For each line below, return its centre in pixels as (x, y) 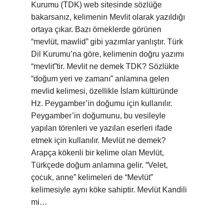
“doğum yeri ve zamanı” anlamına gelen (100, 79)
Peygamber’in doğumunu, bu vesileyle (98, 116)
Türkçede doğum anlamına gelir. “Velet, (99, 165)
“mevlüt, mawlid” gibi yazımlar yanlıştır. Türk (107, 42)
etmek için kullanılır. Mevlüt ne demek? (98, 140)
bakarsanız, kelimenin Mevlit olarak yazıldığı (108, 17)
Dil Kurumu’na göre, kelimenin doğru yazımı (108, 54)
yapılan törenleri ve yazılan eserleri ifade (102, 128)
